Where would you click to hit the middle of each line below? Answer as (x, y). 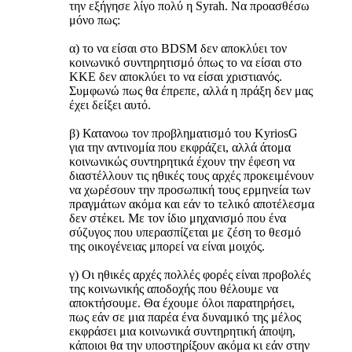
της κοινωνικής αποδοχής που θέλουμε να (174, 289)
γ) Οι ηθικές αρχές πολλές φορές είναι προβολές (190, 275)
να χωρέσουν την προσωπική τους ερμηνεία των (190, 190)
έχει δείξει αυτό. (110, 105)
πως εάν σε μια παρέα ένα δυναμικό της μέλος (185, 317)
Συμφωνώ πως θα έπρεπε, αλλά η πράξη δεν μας (191, 91)
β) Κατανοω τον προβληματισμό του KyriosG (183, 134)
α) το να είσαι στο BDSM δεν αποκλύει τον (178, 49)
